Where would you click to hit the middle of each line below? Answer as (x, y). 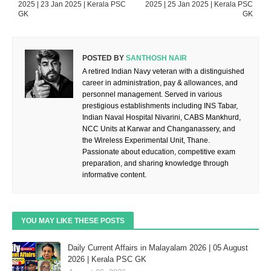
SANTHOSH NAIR (155, 58)
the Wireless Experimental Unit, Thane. (146, 141)
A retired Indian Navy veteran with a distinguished (163, 72)
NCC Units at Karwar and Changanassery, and (159, 129)
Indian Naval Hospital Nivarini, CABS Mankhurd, (162, 118)
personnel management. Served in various (152, 95)
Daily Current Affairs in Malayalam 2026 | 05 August (158, 248)
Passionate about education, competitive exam (159, 152)
